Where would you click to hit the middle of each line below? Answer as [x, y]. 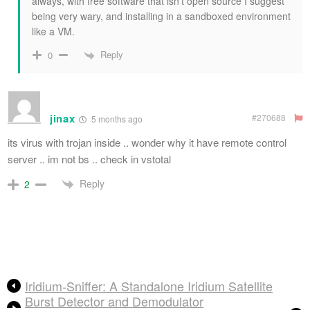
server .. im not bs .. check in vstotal [89, 158]
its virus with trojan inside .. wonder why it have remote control [147, 142]
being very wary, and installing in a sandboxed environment [161, 16]
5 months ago [116, 118]
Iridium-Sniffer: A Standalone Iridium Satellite [149, 285]
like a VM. [53, 31]
